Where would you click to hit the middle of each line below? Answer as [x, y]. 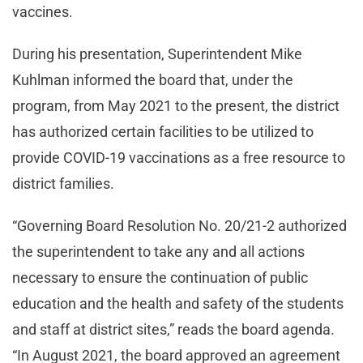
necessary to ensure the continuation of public [160, 277]
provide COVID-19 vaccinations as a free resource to [179, 157]
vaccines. [44, 11]
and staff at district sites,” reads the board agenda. [173, 329]
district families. [65, 183]
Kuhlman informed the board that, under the [153, 79]
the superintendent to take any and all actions [158, 251]
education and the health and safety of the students [178, 303]
